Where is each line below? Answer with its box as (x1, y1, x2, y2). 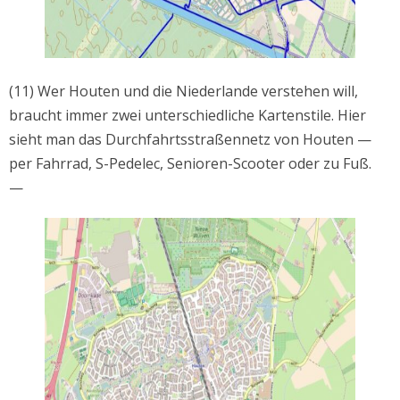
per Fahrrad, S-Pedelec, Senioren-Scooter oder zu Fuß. (9, 153, 371, 173)
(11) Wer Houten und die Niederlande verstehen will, (9, 80, 358, 101)
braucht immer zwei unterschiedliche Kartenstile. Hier (9, 104, 366, 125)
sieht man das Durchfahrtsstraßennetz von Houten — (9, 129, 371, 149)
